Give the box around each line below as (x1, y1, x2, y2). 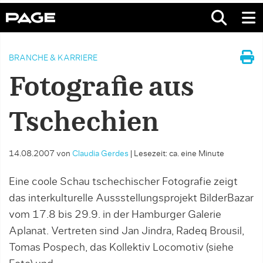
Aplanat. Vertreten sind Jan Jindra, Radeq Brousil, (9, 226, 244, 237)
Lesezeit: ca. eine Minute (134, 150, 224, 158)
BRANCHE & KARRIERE (9, 54, 97, 62)
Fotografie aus (9, 75, 194, 101)
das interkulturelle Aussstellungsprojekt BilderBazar (9, 193, 254, 204)
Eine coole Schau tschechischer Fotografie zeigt (9, 177, 238, 187)
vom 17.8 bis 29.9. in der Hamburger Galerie (9, 210, 221, 220)
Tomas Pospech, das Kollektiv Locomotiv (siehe (9, 242, 234, 253)
